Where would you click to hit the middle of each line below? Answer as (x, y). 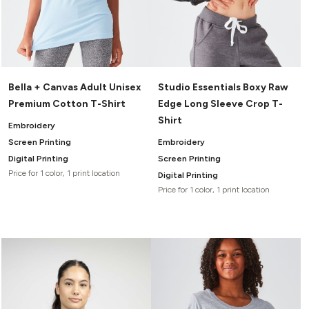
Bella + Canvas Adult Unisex (75, 87)
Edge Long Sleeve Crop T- (220, 103)
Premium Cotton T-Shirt (67, 103)
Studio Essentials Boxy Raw (223, 87)
